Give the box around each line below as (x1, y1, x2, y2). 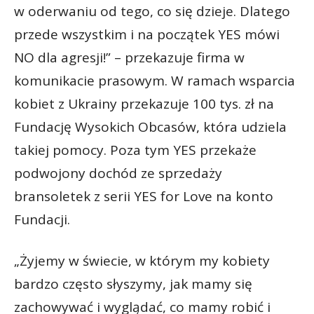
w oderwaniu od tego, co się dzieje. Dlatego (14, 2, 290, 21)
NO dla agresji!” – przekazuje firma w (14, 48, 245, 67)
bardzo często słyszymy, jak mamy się (14, 275, 252, 294)
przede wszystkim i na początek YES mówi (14, 25, 280, 44)
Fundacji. (14, 210, 70, 229)
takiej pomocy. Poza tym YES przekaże (14, 141, 257, 160)
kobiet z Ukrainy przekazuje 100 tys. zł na (14, 95, 274, 114)
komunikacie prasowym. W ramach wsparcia (14, 71, 295, 90)
